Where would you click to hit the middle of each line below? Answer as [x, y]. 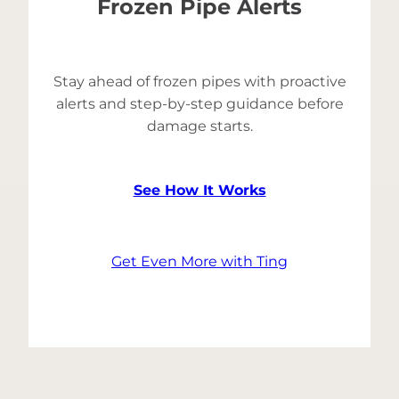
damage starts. [199, 126]
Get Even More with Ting [199, 262]
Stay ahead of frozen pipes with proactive [199, 82]
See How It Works [199, 191]
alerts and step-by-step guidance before [199, 104]
